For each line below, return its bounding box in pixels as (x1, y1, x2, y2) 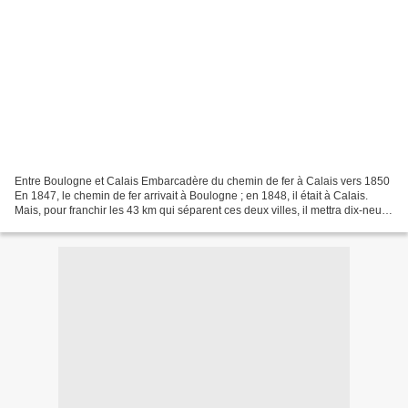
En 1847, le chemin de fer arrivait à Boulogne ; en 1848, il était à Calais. (15, 189, 368, 202)
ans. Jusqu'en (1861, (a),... (15, 218, 145, 231)
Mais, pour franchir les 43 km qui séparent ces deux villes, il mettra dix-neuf (15, 203, 384, 217)
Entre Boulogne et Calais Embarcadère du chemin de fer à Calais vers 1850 (15, 174, 390, 188)
